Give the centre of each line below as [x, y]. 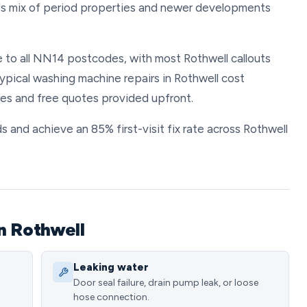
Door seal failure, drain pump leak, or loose [166, 283]
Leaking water [111, 267]
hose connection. [111, 297]
